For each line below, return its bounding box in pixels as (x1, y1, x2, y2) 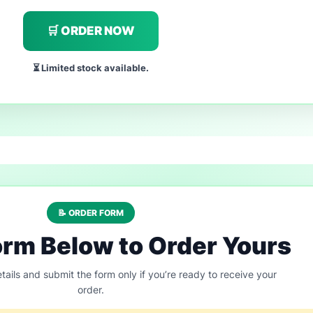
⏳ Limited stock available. (33, 62, 149, 73)
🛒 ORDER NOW (47, 24, 135, 38)
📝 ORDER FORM (58, 208, 124, 218)
